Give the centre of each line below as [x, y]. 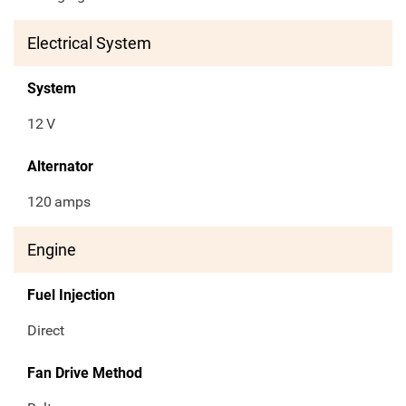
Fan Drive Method [85, 373]
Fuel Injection [71, 295]
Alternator [60, 167]
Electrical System [89, 43]
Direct [46, 331]
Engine [52, 250]
